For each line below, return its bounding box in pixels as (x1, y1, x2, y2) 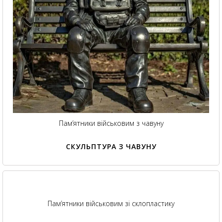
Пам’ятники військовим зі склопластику (48, 199, 174, 209)
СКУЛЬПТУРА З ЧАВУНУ (65, 142, 157, 152)
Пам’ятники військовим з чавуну (58, 118, 164, 128)
